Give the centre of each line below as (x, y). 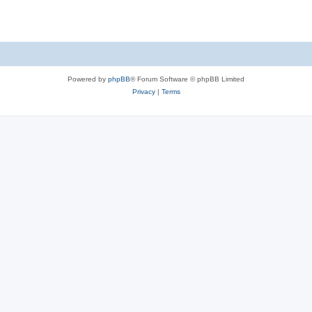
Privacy (143, 92)
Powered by (88, 79)
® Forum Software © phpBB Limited (187, 79)
